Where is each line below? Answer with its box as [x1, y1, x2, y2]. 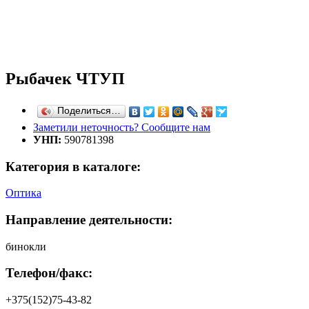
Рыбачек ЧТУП [6, 69, 125, 88]
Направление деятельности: [6, 212, 172, 227]
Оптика [6, 187, 41, 199]
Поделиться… [57, 105, 121, 116]
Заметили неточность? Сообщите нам [33, 121, 210, 133]
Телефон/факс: [6, 266, 92, 281]
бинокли [6, 240, 46, 252]
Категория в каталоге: [6, 159, 141, 174]
